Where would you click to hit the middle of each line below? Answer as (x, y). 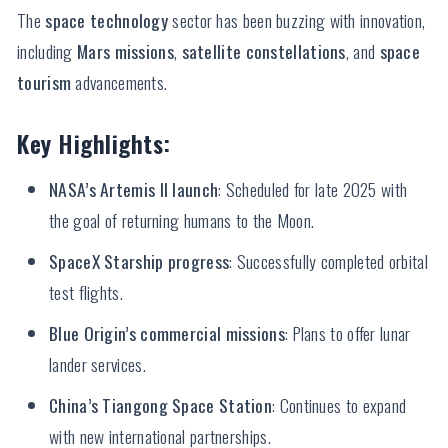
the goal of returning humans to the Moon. (182, 220)
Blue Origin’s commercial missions (167, 333)
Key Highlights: (94, 143)
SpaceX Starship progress (139, 261)
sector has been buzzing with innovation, (297, 20)
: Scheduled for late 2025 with (313, 189)
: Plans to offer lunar (347, 333)
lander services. (97, 364)
